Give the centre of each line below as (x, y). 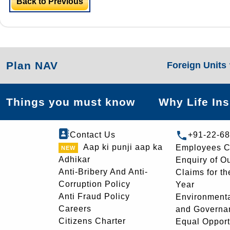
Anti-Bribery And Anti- (103, 172)
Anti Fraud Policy (94, 196)
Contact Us (93, 135)
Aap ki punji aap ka (123, 147)
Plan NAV (32, 65)
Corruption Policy (94, 184)
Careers (75, 209)
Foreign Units (198, 65)
